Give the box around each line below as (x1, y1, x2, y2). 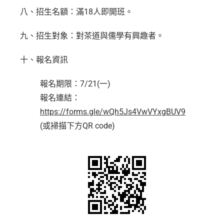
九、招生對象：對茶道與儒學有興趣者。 (20, 31, 164, 40)
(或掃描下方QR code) (40, 121, 115, 130)
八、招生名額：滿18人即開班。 (20, 7, 133, 16)
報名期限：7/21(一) (40, 79, 110, 88)
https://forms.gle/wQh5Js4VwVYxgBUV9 (40, 107, 185, 116)
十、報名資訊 (20, 55, 68, 64)
